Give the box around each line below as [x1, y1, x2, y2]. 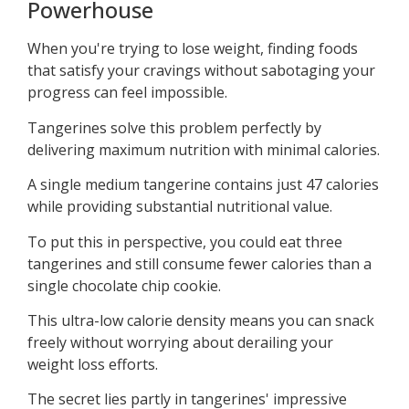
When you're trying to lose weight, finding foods [27, 38, 358, 59]
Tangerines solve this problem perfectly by [27, 117, 321, 138]
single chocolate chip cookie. [27, 275, 221, 296]
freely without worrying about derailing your [27, 331, 333, 352]
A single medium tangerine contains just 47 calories [27, 174, 379, 195]
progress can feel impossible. [27, 82, 227, 103]
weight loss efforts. [27, 353, 158, 374]
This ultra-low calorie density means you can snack [27, 309, 374, 330]
